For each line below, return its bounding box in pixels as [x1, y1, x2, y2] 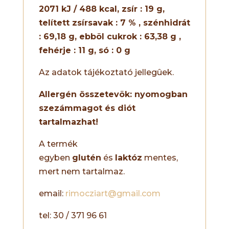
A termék [38, 139, 78, 149]
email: [38, 189, 65, 199]
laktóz [114, 153, 142, 163]
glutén [72, 153, 101, 163]
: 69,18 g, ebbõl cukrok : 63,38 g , [38, 32, 181, 42]
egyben [38, 153, 72, 163]
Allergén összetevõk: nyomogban [38, 89, 188, 100]
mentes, [142, 153, 178, 163]
